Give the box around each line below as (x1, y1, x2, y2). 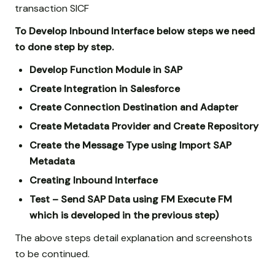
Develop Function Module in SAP (29, 63, 182, 76)
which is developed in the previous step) (29, 208, 219, 222)
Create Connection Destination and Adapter (29, 101, 238, 114)
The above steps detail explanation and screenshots (15, 231, 252, 244)
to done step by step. (15, 40, 114, 53)
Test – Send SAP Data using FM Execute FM (29, 192, 232, 206)
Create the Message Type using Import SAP (29, 139, 231, 152)
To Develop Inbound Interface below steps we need (15, 24, 255, 37)
